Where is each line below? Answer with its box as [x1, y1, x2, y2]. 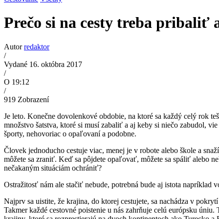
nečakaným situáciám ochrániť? [4, 163, 102, 172]
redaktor [24, 42, 49, 51]
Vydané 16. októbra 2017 [4, 60, 82, 68]
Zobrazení [18, 95, 49, 104]
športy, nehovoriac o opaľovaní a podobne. [4, 129, 136, 138]
